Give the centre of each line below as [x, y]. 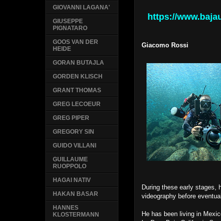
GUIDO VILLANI [75, 146]
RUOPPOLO [70, 166]
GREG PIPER [71, 118]
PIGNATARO [70, 28]
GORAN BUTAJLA [79, 63]
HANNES [66, 208]
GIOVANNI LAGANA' [82, 8]
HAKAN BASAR [76, 194]
